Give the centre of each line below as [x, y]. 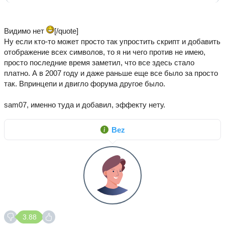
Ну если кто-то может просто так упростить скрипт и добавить [112, 41]
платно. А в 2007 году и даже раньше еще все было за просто [111, 73]
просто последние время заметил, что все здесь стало [99, 63]
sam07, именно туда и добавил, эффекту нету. [85, 105]
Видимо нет [25, 31]
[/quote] [66, 31]
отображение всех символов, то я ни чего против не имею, [105, 52]
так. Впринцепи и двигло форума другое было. [85, 84]
